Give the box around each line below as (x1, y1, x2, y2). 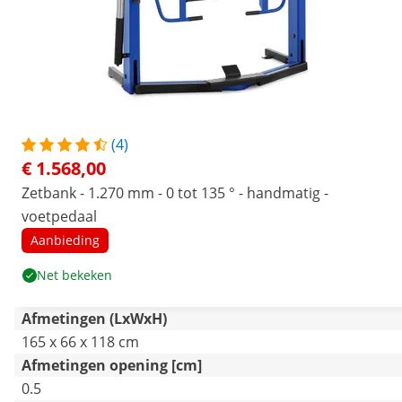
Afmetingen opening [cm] (22, 355, 202, 375)
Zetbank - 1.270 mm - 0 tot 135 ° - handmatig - (22, 183, 328, 203)
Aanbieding (31, 232, 100, 249)
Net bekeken (37, 267, 112, 284)
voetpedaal (22, 206, 97, 226)
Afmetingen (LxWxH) (22, 309, 167, 328)
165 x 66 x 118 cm (22, 332, 139, 352)
